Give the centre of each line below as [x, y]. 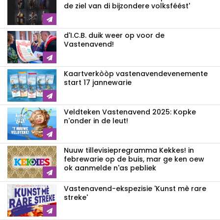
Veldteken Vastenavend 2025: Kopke [130, 112]
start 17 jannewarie [98, 82]
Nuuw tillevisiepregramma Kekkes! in [129, 150]
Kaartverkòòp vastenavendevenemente [136, 73]
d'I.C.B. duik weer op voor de [114, 35]
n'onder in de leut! [96, 121]
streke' [76, 197]
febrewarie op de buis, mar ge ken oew [134, 159]
